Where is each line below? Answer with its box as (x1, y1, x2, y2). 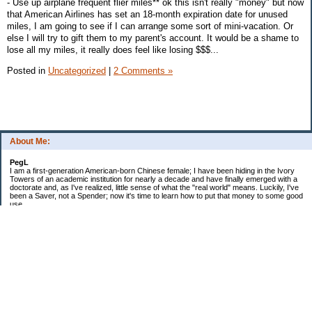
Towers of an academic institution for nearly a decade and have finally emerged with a (10, 175, 297, 184)
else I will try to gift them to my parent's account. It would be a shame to (7, 32, 299, 43)
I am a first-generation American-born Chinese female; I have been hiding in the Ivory (10, 166, 295, 175)
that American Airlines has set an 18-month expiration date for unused (7, 8, 288, 19)
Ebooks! (10, 228, 38, 237)
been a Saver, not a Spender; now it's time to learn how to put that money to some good (10, 192, 303, 201)
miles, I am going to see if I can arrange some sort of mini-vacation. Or (7, 20, 293, 31)
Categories (10, 292, 54, 302)
